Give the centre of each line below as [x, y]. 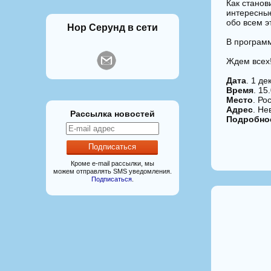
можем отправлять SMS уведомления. [112, 171]
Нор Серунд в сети [112, 27]
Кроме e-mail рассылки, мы [112, 163]
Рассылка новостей [112, 113]
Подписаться [111, 179]
